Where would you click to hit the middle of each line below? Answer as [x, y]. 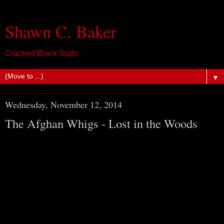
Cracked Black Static [42, 53]
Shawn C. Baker [61, 31]
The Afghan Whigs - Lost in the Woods [101, 123]
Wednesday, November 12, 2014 [63, 104]
